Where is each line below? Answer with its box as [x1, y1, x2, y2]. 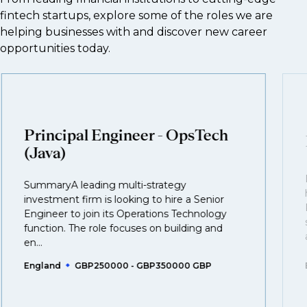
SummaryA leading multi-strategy [23, 179, 186, 191]
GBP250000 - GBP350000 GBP [74, 260, 212, 271]
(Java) [23, 144, 66, 162]
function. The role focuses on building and [23, 222, 223, 234]
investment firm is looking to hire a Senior [23, 193, 224, 206]
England [23, 260, 61, 271]
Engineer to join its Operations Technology [23, 208, 227, 220]
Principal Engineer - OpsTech [23, 126, 228, 144]
